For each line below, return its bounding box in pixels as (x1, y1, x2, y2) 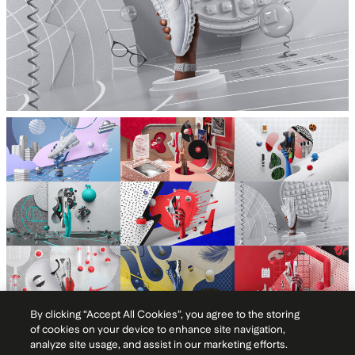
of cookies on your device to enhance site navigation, (30, 323, 286, 335)
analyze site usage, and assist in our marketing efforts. (30, 338, 288, 350)
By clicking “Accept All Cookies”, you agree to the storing (30, 308, 300, 320)
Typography (131, 328, 224, 348)
